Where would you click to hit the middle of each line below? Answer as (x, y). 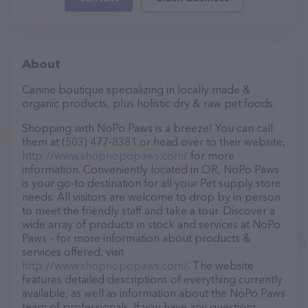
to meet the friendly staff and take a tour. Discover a (148, 210)
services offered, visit (73, 252)
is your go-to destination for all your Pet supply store (152, 183)
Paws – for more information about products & (136, 238)
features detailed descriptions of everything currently (152, 279)
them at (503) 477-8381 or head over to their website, (154, 142)
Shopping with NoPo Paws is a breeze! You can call (147, 128)
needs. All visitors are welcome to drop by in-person (151, 197)
